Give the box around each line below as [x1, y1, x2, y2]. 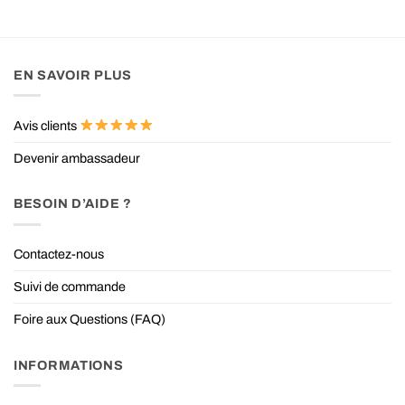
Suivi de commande [14, 279, 126, 295]
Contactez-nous [14, 247, 104, 262]
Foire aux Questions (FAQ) [14, 312, 165, 327]
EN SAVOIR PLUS [14, 67, 133, 82]
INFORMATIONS [14, 357, 124, 372]
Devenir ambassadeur [14, 150, 140, 165]
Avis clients [14, 118, 80, 133]
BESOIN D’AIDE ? [14, 196, 132, 212]
